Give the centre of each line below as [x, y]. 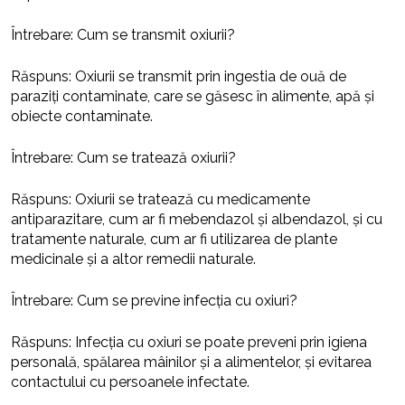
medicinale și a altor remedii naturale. [133, 259]
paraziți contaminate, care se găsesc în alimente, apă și [193, 96]
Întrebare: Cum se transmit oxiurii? [123, 34]
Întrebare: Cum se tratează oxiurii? [123, 157]
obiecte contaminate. [82, 116]
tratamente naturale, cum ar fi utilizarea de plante [174, 239]
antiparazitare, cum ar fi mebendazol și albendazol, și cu [197, 219]
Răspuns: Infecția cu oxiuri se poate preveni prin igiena [189, 342]
